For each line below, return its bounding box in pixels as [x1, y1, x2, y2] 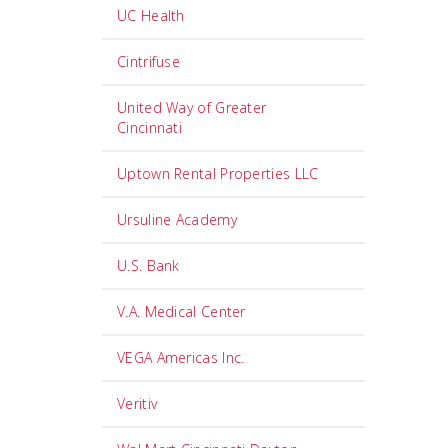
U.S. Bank [117, 256, 180, 275]
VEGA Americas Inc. [117, 348, 245, 367]
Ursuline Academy [117, 210, 237, 229]
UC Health [117, 6, 185, 25]
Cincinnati [117, 118, 182, 137]
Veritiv [117, 394, 158, 413]
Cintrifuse [117, 52, 180, 71]
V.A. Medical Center [117, 302, 246, 321]
